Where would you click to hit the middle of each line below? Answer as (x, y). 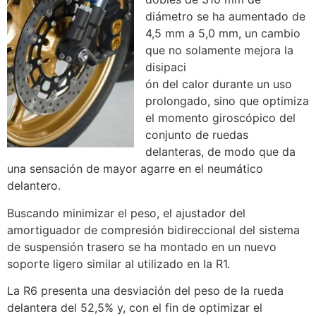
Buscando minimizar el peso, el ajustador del (126, 213)
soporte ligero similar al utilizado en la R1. (119, 263)
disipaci (166, 67)
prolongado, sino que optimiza (227, 101)
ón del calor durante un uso (219, 84)
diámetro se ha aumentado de (225, 17)
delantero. (34, 186)
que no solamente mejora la (219, 50)
